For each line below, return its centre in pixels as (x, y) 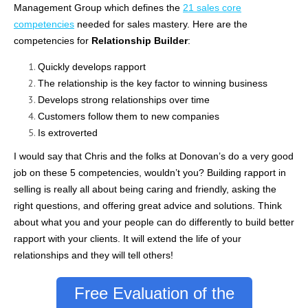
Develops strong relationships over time (124, 99)
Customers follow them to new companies (129, 116)
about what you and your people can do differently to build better (154, 222)
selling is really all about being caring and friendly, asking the (145, 189)
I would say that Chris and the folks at (97, 156)
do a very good (260, 156)
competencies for (53, 40)
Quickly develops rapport (92, 66)
